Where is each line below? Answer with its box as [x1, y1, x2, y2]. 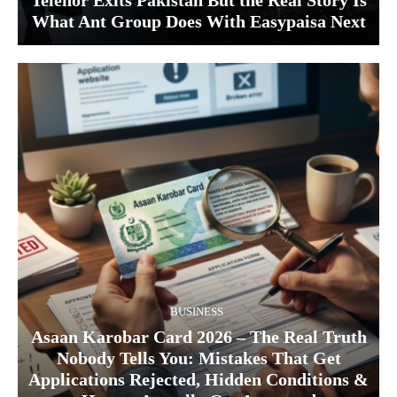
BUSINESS [169, 305, 223, 319]
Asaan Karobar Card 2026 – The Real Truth [30, 327, 367, 347]
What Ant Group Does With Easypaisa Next [31, 12, 366, 32]
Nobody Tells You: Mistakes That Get [56, 348, 341, 369]
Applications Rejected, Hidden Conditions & [28, 370, 369, 390]
